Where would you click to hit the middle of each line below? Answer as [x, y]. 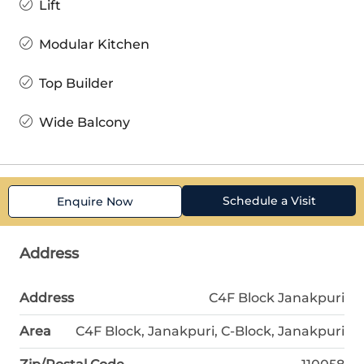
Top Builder [76, 83]
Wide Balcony [84, 122]
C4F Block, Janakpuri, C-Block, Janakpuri [210, 331]
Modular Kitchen [94, 44]
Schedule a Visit [269, 200]
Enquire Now [95, 201]
